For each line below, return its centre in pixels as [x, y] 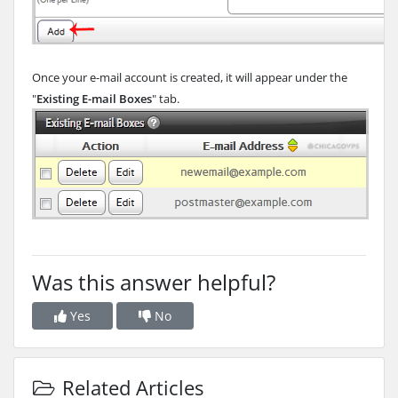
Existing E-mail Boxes [94, 99]
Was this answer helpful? [154, 282]
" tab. [166, 99]
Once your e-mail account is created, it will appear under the [190, 77]
